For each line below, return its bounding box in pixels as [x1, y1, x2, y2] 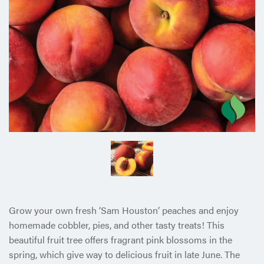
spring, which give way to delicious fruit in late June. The [9, 247, 240, 262]
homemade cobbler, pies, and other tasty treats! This [9, 218, 225, 232]
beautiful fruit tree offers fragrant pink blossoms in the [9, 233, 232, 247]
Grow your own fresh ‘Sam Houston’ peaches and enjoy [9, 203, 239, 217]
